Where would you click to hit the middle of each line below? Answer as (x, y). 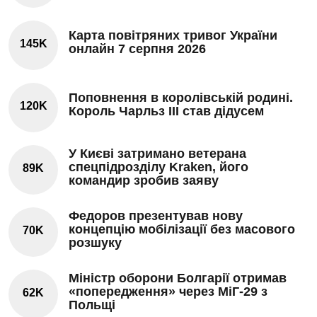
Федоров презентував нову (156, 215)
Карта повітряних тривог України (173, 36)
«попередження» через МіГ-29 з (168, 291)
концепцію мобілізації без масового (182, 229)
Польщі (92, 305)
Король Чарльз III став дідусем (166, 111)
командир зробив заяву (144, 180)
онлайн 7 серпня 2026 (137, 49)
